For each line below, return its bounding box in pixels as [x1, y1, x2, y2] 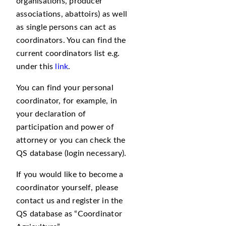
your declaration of [16, 110, 86, 118]
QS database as [16, 210, 75, 218]
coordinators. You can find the [16, 36, 126, 44]
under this [16, 63, 55, 71]
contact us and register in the [16, 197, 123, 205]
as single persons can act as [16, 23, 117, 31]
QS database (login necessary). [16, 149, 127, 157]
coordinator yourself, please [16, 184, 119, 192]
